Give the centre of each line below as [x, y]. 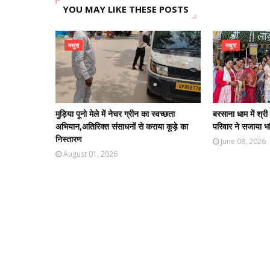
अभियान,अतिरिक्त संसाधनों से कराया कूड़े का [122, 126]
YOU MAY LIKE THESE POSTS [126, 9]
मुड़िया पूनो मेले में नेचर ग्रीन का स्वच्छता [115, 114]
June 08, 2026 [243, 141]
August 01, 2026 [90, 154]
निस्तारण [69, 139]
